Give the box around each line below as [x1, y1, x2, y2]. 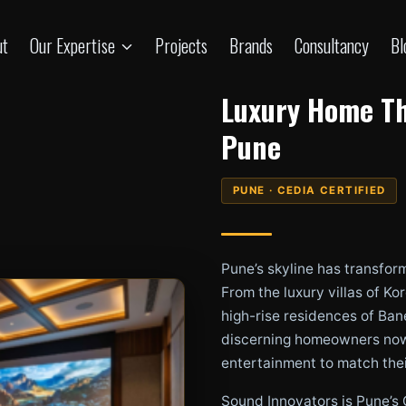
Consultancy [295, 32, 369, 59]
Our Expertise [30, 32, 115, 59]
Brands [229, 32, 273, 59]
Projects [155, 32, 208, 59]
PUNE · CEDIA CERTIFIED [233, 184, 386, 197]
